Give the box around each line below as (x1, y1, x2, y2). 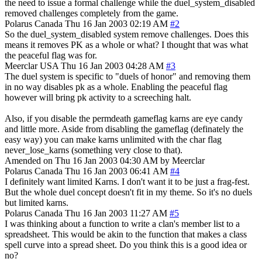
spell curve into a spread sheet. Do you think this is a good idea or (5, 239, 247, 250)
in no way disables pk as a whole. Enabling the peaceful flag (5, 81, 227, 92)
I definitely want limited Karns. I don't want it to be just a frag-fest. (5, 176, 250, 187)
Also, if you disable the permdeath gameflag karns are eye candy (5, 113, 243, 123)
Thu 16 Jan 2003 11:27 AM (65, 208, 167, 218)
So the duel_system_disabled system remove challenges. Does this (5, 29, 249, 39)
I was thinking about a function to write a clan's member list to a (5, 218, 240, 229)
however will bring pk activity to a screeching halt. (5, 92, 191, 102)
